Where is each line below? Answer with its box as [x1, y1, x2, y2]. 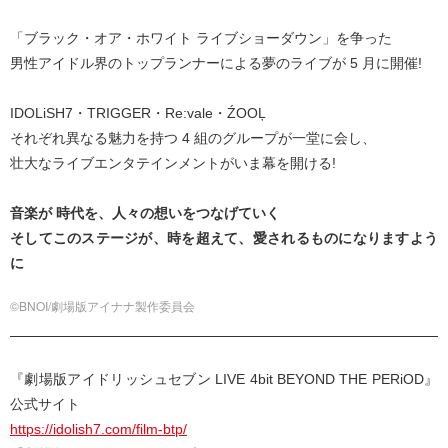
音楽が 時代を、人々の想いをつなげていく [10, 205, 280, 222]
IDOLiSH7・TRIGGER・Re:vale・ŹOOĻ [10, 105, 266, 122]
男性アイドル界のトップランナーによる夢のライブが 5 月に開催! [10, 55, 422, 72]
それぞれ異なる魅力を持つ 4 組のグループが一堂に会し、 [10, 130, 376, 147]
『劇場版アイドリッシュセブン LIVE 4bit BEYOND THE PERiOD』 [10, 371, 438, 388]
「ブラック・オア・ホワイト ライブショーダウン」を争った [10, 30, 392, 47]
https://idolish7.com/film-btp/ [10, 421, 187, 438]
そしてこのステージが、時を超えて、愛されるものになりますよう [10, 230, 438, 247]
